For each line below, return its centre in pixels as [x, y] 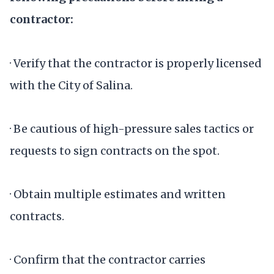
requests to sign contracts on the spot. [115, 150]
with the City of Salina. [71, 85]
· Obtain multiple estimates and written [118, 194]
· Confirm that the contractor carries [108, 260]
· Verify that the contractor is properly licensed [136, 63]
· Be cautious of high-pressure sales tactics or [132, 128]
